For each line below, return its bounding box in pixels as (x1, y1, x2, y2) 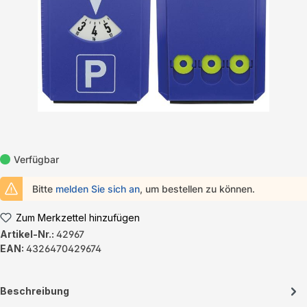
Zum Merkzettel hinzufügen (15, 212, 140, 224)
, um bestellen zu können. (140, 183, 256, 195)
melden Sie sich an (56, 183, 140, 195)
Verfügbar (13, 153, 59, 166)
